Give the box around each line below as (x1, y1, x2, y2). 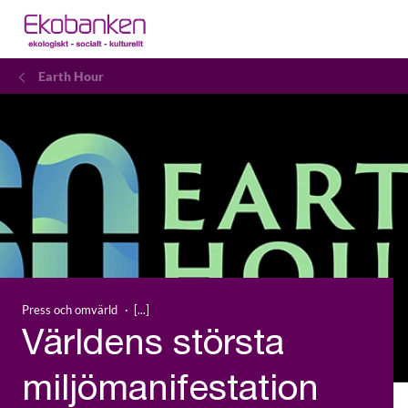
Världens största (22, 328, 284, 365)
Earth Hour (38, 68, 104, 84)
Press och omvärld (22, 301, 117, 317)
